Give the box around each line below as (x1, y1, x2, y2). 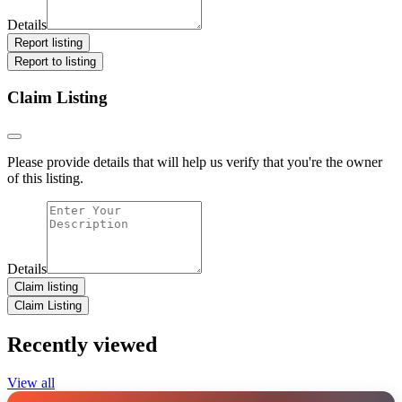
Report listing (14, 35, 83, 49)
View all (7, 375, 55, 391)
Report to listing (14, 54, 96, 68)
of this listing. (7, 170, 83, 187)
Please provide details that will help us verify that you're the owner (7, 154, 382, 170)
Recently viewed (7, 333, 157, 357)
